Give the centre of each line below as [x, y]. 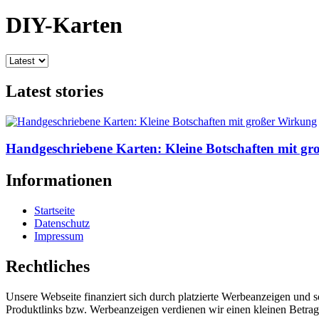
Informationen [59, 181]
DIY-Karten [64, 25]
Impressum [59, 236]
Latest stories [54, 91]
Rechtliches [48, 267]
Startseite [54, 211]
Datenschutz [62, 224]
